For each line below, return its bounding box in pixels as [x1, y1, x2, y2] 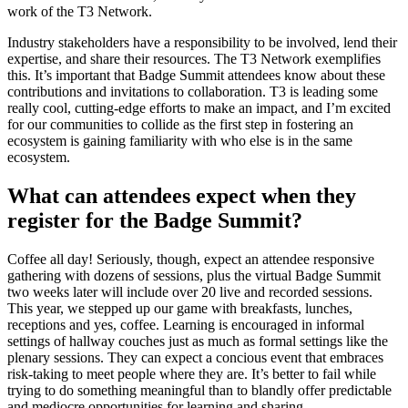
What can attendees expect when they [7, 183, 356, 208]
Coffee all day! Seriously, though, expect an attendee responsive [7, 250, 374, 267]
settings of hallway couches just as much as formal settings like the [7, 332, 388, 349]
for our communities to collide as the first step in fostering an [7, 116, 353, 132]
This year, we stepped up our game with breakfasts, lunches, [7, 300, 352, 316]
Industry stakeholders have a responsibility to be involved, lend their [7, 34, 397, 50]
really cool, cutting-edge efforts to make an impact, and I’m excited [7, 99, 391, 116]
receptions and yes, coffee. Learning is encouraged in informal [7, 316, 364, 332]
